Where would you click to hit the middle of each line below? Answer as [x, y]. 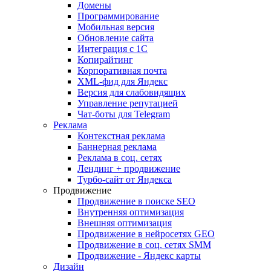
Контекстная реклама [121, 136]
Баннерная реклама [117, 147]
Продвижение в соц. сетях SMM [144, 245]
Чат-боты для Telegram [124, 114]
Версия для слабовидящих [132, 92]
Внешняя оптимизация [125, 223]
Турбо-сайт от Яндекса [125, 179]
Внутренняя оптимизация [131, 212]
